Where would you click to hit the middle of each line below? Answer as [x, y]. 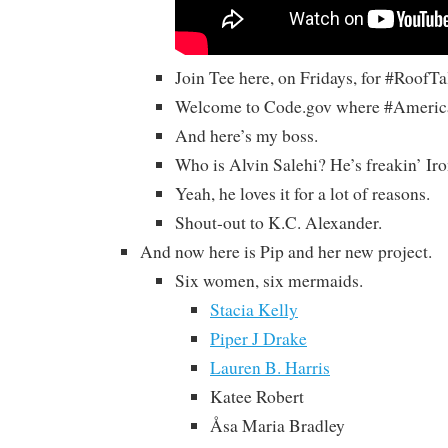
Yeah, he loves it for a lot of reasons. [302, 194]
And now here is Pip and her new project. [286, 252]
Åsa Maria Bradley [277, 426]
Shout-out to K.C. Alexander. [278, 223]
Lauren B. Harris [270, 368]
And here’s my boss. [246, 136]
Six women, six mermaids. [269, 281]
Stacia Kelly [254, 310]
